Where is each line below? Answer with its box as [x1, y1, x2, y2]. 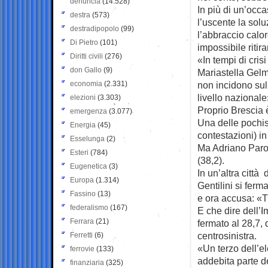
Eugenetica [70, 162, 107, 170]
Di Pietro [70, 38, 98, 47]
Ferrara [70, 217, 94, 226]
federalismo [70, 203, 108, 212]
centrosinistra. [197, 230, 257, 241]
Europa [70, 175, 94, 184]
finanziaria [70, 258, 104, 267]
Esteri [70, 148, 89, 157]
